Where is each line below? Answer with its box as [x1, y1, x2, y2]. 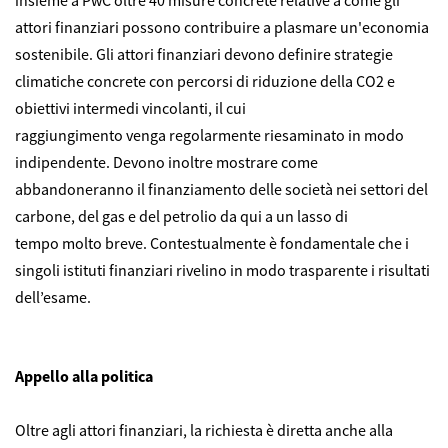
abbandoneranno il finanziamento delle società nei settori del [15, 179, 428, 200]
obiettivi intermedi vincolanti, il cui [15, 98, 246, 119]
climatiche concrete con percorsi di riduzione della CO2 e [15, 71, 395, 92]
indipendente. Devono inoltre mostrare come [15, 152, 318, 173]
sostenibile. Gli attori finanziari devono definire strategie [15, 44, 393, 65]
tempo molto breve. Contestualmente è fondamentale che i [15, 233, 409, 254]
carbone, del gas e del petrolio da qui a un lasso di [15, 206, 348, 227]
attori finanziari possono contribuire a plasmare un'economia [15, 17, 429, 38]
